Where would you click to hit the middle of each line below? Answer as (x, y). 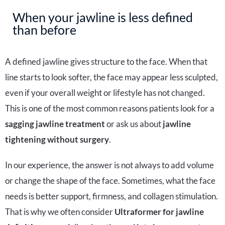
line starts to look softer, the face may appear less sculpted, (111, 77)
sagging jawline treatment (55, 124)
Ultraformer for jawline (159, 212)
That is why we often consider (60, 212)
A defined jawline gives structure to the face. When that (106, 62)
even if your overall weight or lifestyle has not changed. (105, 93)
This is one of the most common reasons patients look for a (110, 108)
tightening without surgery (57, 140)
